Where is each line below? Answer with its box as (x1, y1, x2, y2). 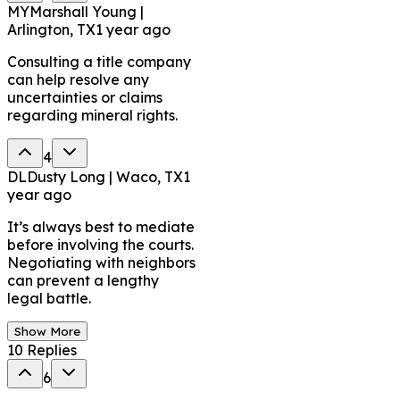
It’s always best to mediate (7, 217, 195, 236)
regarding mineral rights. (7, 105, 178, 124)
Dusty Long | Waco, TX (27, 167, 183, 186)
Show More (14, 323, 80, 338)
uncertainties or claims (7, 87, 162, 106)
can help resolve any (7, 70, 149, 88)
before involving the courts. (7, 235, 194, 254)
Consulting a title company (7, 52, 191, 71)
